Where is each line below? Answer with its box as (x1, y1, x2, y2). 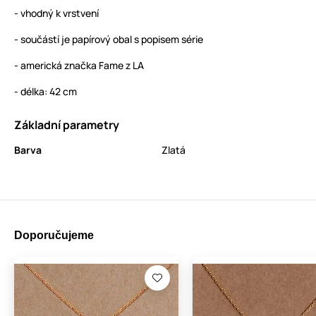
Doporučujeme (14, 229, 94, 242)
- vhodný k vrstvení (14, 6, 99, 20)
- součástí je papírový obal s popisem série (14, 32, 203, 47)
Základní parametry (14, 117, 119, 133)
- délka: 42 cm (14, 85, 77, 99)
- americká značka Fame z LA (14, 59, 144, 73)
